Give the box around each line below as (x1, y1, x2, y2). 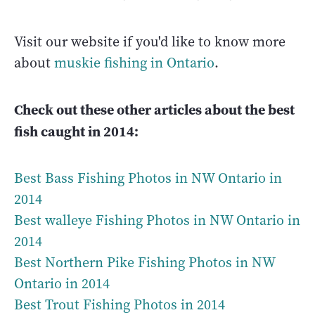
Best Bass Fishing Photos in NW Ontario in (14, 168, 282, 188)
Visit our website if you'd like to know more (14, 32, 285, 51)
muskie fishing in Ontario (54, 53, 214, 72)
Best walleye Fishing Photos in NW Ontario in (14, 210, 300, 230)
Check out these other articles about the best (14, 99, 295, 120)
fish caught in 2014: (14, 121, 139, 141)
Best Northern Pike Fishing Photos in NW (14, 252, 275, 272)
